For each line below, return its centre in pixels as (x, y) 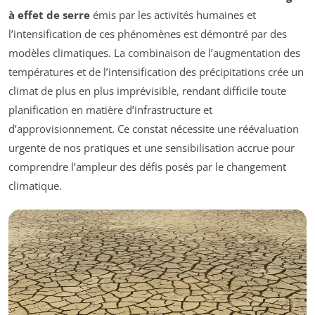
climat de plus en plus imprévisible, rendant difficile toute (147, 91)
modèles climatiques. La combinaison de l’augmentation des (154, 53)
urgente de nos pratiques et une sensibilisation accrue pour (152, 148)
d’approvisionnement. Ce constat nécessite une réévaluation (154, 129)
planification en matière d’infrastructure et (110, 110)
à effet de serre (49, 15)
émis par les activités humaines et (173, 15)
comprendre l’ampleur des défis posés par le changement (147, 167)
